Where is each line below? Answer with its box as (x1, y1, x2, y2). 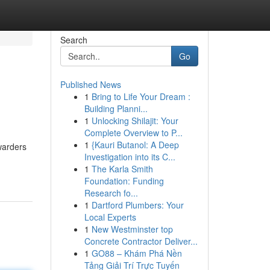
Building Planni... (84, 102, 148, 115)
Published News (60, 78, 121, 90)
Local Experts (84, 211, 136, 223)
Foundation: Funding (84, 175, 164, 187)
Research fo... (84, 187, 138, 199)
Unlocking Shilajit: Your (91, 115, 178, 127)
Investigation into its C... (84, 151, 175, 163)
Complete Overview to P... (84, 127, 183, 139)
